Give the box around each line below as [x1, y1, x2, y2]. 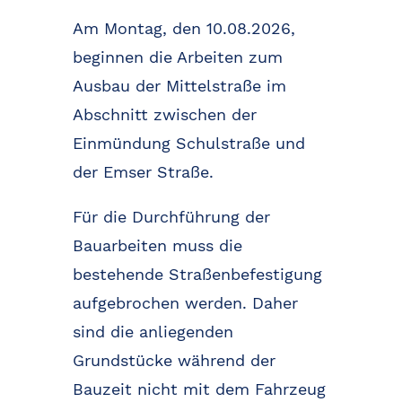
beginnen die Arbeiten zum [72, 48, 283, 67]
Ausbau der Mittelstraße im [72, 76, 286, 96]
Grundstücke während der [72, 351, 275, 371]
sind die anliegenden [72, 322, 233, 342]
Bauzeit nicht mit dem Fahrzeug [72, 380, 326, 399]
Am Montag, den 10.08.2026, [72, 19, 295, 39]
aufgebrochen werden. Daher [72, 293, 298, 313]
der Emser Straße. [72, 162, 214, 182]
